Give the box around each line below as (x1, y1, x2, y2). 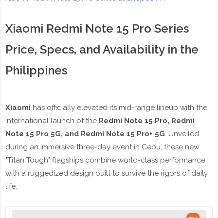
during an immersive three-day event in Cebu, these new (5, 143, 200, 152)
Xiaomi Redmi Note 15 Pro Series (5, 21, 189, 36)
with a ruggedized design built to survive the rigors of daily (5, 169, 208, 178)
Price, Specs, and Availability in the (5, 42, 199, 57)
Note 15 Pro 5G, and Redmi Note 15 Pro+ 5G (5, 129, 165, 139)
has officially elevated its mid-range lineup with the (33, 103, 207, 112)
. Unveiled (165, 129, 199, 139)
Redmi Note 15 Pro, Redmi (99, 116, 195, 126)
